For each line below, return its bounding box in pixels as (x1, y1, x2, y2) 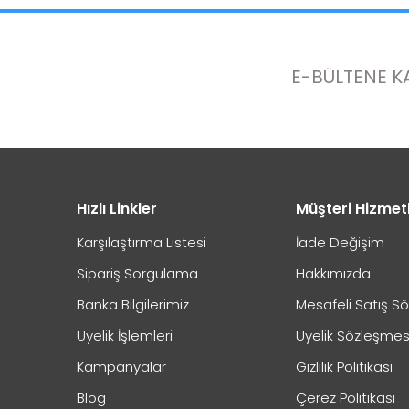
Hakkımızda (296, 263, 371, 283)
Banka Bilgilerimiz (77, 294, 189, 314)
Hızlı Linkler (77, 197, 157, 219)
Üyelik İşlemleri (77, 325, 173, 345)
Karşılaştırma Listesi (77, 232, 206, 252)
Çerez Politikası (296, 387, 395, 407)
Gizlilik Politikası (296, 356, 393, 376)
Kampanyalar (77, 356, 166, 376)
